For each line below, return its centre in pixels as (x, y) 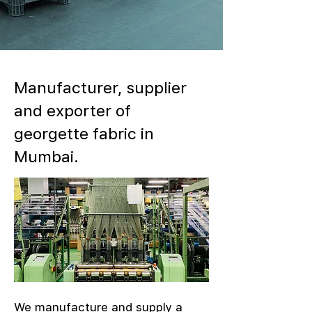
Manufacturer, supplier (100, 87)
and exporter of (72, 110)
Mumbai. (46, 156)
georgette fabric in (84, 133)
